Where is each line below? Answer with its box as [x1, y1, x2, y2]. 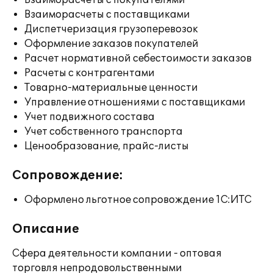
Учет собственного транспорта [24, 126, 183, 138]
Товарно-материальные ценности [24, 82, 198, 94]
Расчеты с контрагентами [24, 67, 155, 79]
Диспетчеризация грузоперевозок [24, 23, 198, 35]
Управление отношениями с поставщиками [24, 96, 246, 108]
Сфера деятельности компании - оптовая [12, 247, 222, 260]
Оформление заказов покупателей [24, 38, 199, 50]
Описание [12, 222, 79, 236]
